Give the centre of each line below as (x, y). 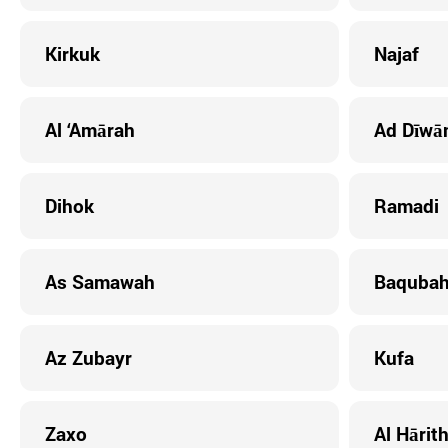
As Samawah (100, 281)
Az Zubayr (88, 357)
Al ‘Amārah (90, 129)
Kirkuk (72, 53)
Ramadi (406, 205)
